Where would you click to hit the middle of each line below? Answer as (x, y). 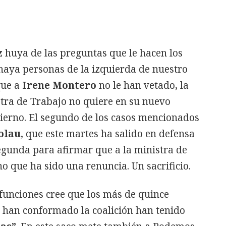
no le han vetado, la (143, 85)
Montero (74, 85)
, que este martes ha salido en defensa (108, 134)
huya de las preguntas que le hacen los (93, 53)
